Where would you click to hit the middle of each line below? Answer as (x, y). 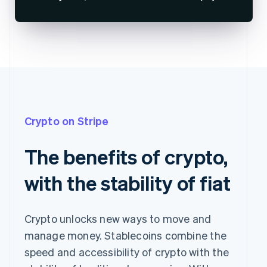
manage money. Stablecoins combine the (125, 235)
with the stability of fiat (127, 183)
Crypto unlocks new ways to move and (118, 219)
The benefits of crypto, (126, 157)
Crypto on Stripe (66, 121)
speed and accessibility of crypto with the (126, 252)
